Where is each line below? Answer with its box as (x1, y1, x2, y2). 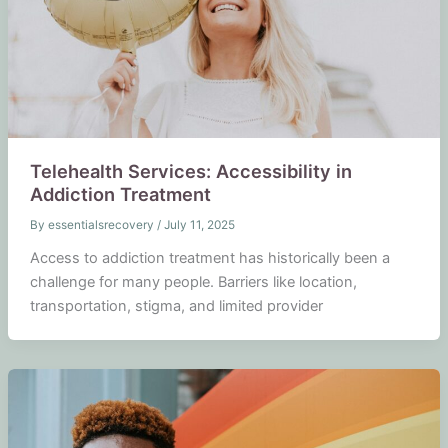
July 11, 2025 (163, 217, 235, 232)
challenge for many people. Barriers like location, (29, 272, 357, 291)
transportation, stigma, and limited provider (29, 296, 323, 315)
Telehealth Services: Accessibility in (29, 159, 352, 182)
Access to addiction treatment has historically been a (29, 248, 390, 267)
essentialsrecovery (47, 217, 157, 232)
